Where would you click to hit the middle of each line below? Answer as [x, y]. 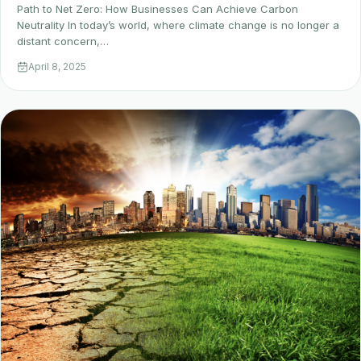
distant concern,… [63, 41]
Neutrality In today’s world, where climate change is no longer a [178, 25]
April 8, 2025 [57, 67]
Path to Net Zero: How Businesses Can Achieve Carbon [158, 9]
